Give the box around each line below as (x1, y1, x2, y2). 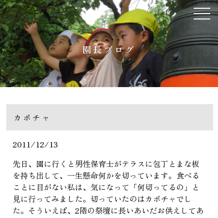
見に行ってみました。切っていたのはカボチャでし (13, 193, 192, 205)
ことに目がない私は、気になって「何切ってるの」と (13, 181, 200, 193)
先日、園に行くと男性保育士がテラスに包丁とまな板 (13, 158, 200, 170)
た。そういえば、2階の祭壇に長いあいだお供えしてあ (13, 204, 204, 217)
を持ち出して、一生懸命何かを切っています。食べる (13, 169, 200, 182)
